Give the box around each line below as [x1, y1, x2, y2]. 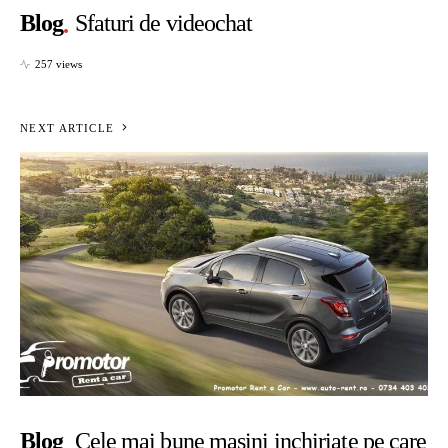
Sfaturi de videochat [74, 9, 253, 36]
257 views [35, 58, 82, 71]
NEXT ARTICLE [20, 122, 115, 135]
